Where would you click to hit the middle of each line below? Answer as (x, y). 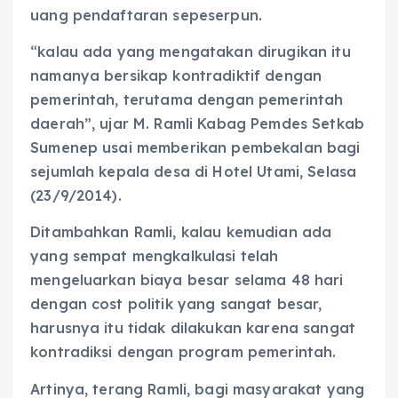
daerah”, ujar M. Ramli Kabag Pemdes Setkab (197, 124)
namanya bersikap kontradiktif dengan (176, 76)
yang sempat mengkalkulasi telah (155, 256)
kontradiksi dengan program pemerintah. (183, 352)
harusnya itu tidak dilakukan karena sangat (193, 328)
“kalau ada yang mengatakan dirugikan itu (191, 52)
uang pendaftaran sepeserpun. (147, 16)
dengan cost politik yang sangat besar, (176, 304)
